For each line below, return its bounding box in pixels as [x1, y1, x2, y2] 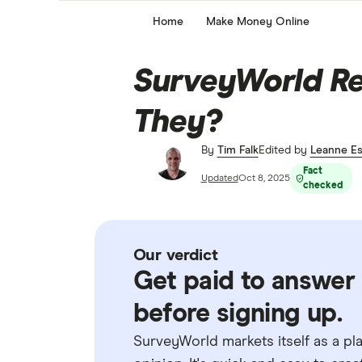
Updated [200, 173, 238, 183]
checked [302, 181, 343, 191]
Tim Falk [217, 145, 259, 156]
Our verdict [133, 247, 218, 263]
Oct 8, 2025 [238, 173, 290, 183]
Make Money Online [205, 15, 309, 27]
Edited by [258, 145, 310, 156]
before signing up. [133, 301, 342, 327]
